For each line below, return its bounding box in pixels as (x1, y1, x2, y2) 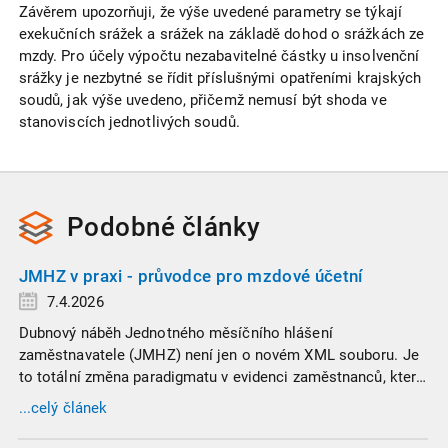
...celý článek (18, 399, 108, 418)
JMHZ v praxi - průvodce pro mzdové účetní (18, 265, 363, 286)
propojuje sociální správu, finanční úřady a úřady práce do (18, 390, 407, 408)
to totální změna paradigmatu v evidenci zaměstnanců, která (18, 368, 425, 386)
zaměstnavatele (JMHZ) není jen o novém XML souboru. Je (18, 346, 419, 364)
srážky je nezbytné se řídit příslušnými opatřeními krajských (18, 69, 422, 88)
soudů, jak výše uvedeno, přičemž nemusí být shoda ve (18, 91, 387, 110)
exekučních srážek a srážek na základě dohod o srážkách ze (18, 25, 425, 44)
